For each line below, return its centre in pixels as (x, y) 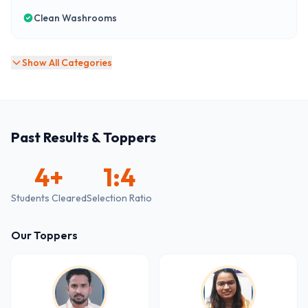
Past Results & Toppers (84, 137)
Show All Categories (67, 63)
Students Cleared (49, 198)
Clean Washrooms (75, 18)
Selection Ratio (119, 198)
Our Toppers (44, 235)
